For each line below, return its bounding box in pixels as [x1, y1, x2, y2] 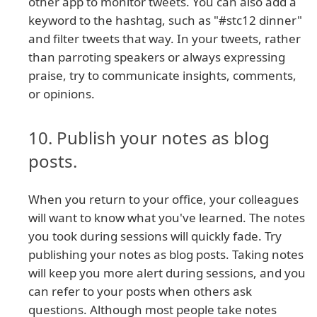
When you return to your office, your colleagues [28, 191, 299, 208]
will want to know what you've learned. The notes [28, 209, 305, 226]
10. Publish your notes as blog [28, 126, 270, 150]
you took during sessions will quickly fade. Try [28, 228, 282, 245]
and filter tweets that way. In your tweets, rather [28, 30, 301, 47]
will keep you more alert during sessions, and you [28, 265, 306, 282]
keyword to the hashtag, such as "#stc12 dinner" [28, 12, 302, 29]
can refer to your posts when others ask [28, 283, 252, 300]
